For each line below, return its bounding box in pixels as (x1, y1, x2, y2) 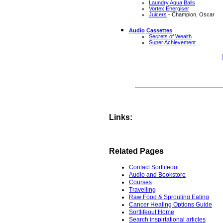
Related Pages (109, 147, 164, 155)
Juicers (149, 11, 167, 17)
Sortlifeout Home (129, 209, 174, 216)
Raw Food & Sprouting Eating (129, 194, 209, 201)
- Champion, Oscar (167, 11, 215, 17)
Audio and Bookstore (129, 171, 186, 178)
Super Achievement (149, 39, 196, 45)
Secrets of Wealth (149, 33, 192, 39)
